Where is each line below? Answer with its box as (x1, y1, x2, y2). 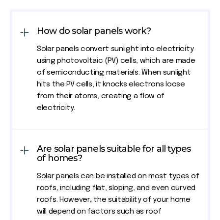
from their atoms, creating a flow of (37, 92, 165, 101)
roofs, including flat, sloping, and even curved (37, 184, 195, 192)
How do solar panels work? (37, 26, 151, 37)
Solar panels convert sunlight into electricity (37, 45, 194, 54)
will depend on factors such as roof (37, 208, 162, 216)
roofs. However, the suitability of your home (37, 196, 191, 204)
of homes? (37, 153, 82, 164)
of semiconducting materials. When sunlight (37, 69, 191, 77)
